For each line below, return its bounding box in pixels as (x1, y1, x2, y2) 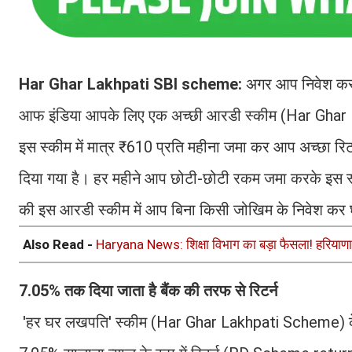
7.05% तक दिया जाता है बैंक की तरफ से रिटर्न (19, 280, 277, 300)
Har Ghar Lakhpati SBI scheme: (19, 74, 246, 93)
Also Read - (23, 236, 96, 252)
